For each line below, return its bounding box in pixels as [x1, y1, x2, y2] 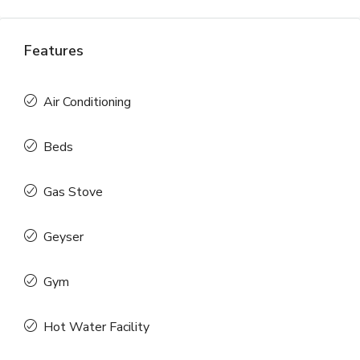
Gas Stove [43, 183, 103, 201]
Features [24, 41, 84, 60]
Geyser [43, 228, 84, 246]
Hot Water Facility [43, 318, 149, 336]
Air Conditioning [43, 93, 131, 111]
